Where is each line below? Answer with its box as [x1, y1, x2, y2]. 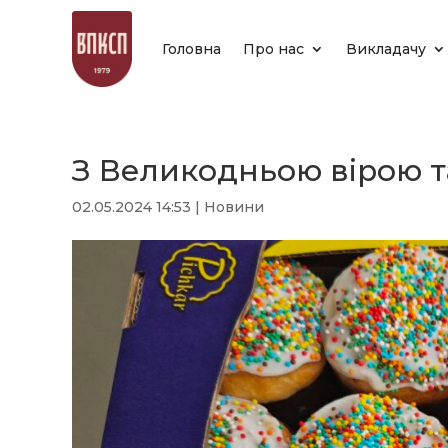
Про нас [243, 40, 304, 58]
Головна [162, 40, 221, 58]
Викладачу [346, 40, 426, 58]
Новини [204, 198, 264, 216]
